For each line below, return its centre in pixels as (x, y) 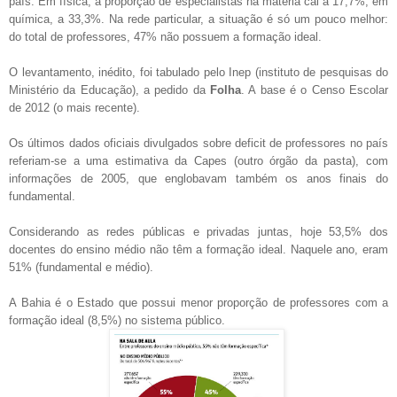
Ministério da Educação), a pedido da (109, 90)
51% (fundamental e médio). (83, 267)
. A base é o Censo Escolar (315, 90)
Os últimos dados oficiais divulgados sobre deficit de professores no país (198, 143)
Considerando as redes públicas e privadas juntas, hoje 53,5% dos (198, 231)
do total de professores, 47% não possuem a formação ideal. (167, 36)
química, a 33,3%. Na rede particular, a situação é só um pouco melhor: (198, 19)
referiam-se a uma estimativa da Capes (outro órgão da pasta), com (198, 160)
